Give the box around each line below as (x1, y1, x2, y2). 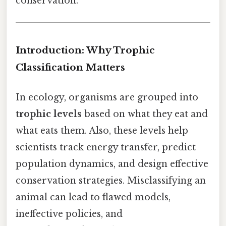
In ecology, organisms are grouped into (16, 92, 198, 103)
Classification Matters (16, 61, 125, 73)
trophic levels (16, 108, 82, 120)
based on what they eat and (82, 108, 208, 120)
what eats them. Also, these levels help (16, 125, 188, 137)
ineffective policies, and (16, 208, 123, 220)
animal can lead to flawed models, (16, 192, 171, 203)
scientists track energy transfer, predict (16, 142, 196, 153)
